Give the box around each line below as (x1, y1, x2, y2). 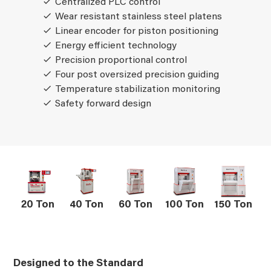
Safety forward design (55, 99, 152, 109)
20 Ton (21, 199, 55, 211)
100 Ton (165, 199, 204, 211)
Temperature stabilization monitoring (55, 84, 221, 94)
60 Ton (118, 199, 152, 211)
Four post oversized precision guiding (55, 70, 220, 80)
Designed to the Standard (13, 258, 144, 269)
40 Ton (70, 199, 104, 211)
